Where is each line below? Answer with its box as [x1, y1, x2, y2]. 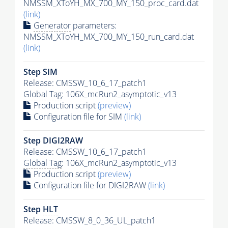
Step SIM [23, 66, 58, 77]
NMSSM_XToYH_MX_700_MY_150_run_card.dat [23, 31, 194, 42]
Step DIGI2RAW [23, 134, 83, 146]
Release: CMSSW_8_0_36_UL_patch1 [23, 214, 156, 226]
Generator [34, 19, 71, 31]
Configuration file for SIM [32, 110, 124, 122]
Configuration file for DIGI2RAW [32, 179, 148, 191]
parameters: [71, 19, 117, 31]
